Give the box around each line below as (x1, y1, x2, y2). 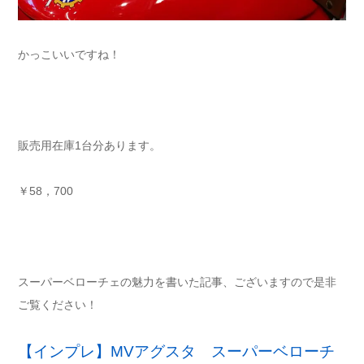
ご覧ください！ (18, 298, 97, 312)
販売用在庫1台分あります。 (18, 139, 161, 153)
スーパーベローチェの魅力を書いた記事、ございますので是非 (18, 275, 336, 289)
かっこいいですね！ (18, 48, 120, 62)
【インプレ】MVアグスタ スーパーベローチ (18, 343, 335, 361)
